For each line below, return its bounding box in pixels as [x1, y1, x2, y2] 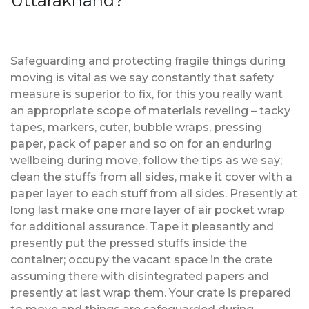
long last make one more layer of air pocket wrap [10, 203, 285, 217]
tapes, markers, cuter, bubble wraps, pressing [10, 120, 262, 134]
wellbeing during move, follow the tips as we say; [10, 153, 282, 167]
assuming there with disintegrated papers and [10, 269, 269, 283]
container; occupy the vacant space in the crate [10, 252, 272, 266]
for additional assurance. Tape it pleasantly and [10, 219, 274, 233]
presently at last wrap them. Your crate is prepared [10, 286, 291, 299]
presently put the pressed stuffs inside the [10, 236, 247, 250]
